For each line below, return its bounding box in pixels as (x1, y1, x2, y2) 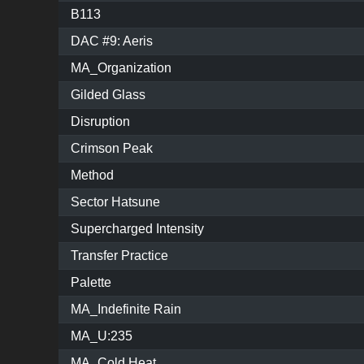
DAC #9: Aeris (71, 34, 153, 49)
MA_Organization (71, 61, 171, 76)
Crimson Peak (71, 141, 153, 156)
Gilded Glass (71, 88, 145, 102)
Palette (71, 275, 111, 290)
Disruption (71, 115, 130, 129)
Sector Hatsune (71, 195, 160, 210)
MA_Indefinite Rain (71, 302, 181, 317)
